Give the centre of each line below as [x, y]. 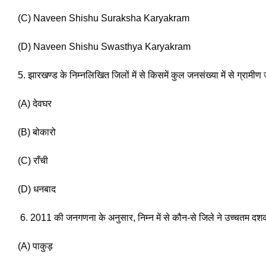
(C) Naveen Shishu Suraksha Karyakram [104, 18]
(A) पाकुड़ [35, 246]
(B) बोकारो [37, 132]
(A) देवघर [36, 104]
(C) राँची [33, 161]
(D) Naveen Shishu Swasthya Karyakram [104, 47]
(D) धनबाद [37, 189]
